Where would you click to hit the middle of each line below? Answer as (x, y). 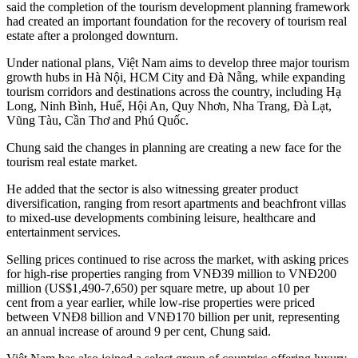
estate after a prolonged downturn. (92, 36)
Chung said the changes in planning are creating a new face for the (174, 148)
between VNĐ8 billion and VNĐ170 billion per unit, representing (173, 317)
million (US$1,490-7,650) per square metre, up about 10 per (158, 288)
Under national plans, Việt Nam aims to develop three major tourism (178, 63)
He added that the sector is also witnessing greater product (152, 189)
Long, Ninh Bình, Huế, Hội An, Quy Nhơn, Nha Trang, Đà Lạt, (169, 106)
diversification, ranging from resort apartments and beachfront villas (176, 204)
